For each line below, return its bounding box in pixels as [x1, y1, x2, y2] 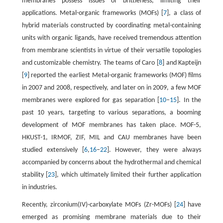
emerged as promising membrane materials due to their [21, 214, 202, 222]
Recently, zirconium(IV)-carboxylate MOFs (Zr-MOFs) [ [21, 201, 177, 209]
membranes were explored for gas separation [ [21, 97, 160, 105]
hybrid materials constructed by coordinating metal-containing [21, 22, 202, 30]
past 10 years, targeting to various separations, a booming [21, 109, 202, 117]
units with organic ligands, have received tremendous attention [21, 34, 202, 42]
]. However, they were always [107, 146, 202, 154]
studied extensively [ [21, 146, 84, 154]
